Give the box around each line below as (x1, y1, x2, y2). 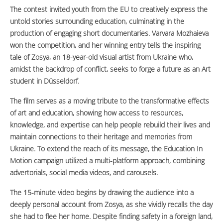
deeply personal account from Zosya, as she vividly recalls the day (10, 200, 213, 210)
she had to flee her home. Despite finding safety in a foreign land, (10, 212, 213, 222)
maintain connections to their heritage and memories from (10, 132, 192, 142)
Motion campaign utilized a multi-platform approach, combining (10, 156, 205, 166)
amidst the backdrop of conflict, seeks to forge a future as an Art (10, 64, 211, 74)
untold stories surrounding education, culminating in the (10, 16, 184, 26)
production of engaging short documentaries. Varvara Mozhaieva (10, 28, 209, 38)
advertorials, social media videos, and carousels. (10, 168, 158, 178)
